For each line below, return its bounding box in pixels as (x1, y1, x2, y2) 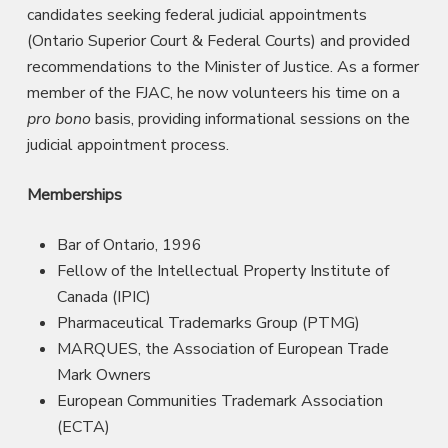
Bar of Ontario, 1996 (56, 233, 202, 256)
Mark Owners (56, 363, 151, 386)
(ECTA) (56, 415, 110, 438)
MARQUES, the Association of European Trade (56, 337, 389, 360)
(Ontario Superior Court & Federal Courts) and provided (26, 29, 410, 52)
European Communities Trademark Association (56, 389, 383, 412)
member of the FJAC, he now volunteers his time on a (26, 81, 400, 104)
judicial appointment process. (26, 133, 229, 156)
